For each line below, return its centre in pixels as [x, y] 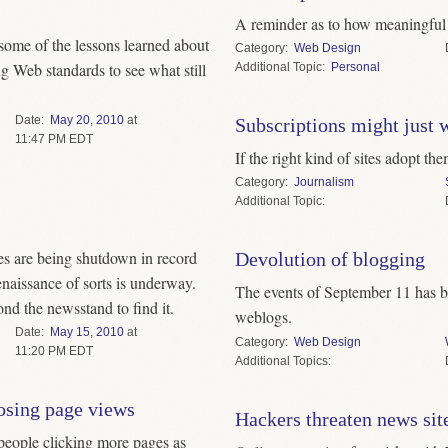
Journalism [323, 182]
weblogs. [263, 317]
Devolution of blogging [329, 259]
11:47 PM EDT [53, 138]
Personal [355, 67]
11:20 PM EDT [53, 351]
